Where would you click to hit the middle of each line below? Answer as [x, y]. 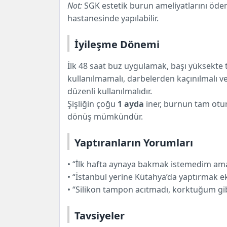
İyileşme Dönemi [117, 44]
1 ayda [131, 104]
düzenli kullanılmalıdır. [110, 91]
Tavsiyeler [100, 215]
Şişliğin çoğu [92, 104]
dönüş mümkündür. [105, 116]
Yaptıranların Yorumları [134, 142]
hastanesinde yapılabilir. [113, 18]
